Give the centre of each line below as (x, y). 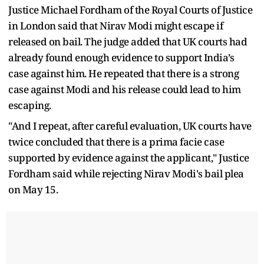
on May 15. (33, 189)
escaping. (30, 105)
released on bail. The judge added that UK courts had (128, 41)
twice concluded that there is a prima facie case (116, 141)
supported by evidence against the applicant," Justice (129, 157)
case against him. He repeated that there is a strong (123, 73)
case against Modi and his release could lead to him (125, 89)
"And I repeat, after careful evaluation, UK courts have (130, 126)
